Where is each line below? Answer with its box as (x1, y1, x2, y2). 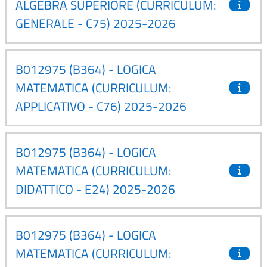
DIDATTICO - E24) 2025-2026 (15, 179, 175, 198)
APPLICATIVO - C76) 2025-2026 (15, 96, 187, 116)
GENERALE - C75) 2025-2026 (15, 13, 176, 33)
